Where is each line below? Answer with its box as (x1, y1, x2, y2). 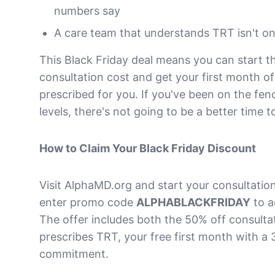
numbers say (54, 4, 120, 17)
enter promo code (39, 196, 136, 209)
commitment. (39, 247, 109, 260)
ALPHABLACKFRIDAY (136, 196, 250, 209)
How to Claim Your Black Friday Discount (39, 142, 256, 155)
